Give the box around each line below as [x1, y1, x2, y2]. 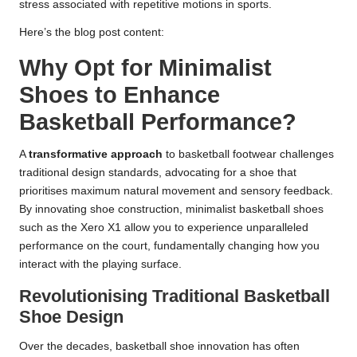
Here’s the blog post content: [19, 25, 164, 38]
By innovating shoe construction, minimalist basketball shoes [19, 202, 324, 215]
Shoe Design [19, 306, 124, 327]
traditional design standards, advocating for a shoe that [19, 166, 296, 178]
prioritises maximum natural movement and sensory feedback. [19, 184, 333, 197]
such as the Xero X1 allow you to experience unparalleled [19, 221, 308, 233]
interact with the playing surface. [19, 257, 182, 270]
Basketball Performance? [19, 108, 296, 135]
